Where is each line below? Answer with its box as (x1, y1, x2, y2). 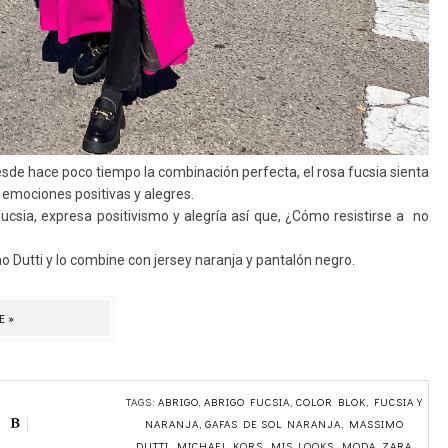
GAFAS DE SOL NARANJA (204, 416, 341, 432)
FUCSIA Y (373, 394, 423, 410)
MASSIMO (348, 416, 404, 432)
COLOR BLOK (295, 394, 366, 410)
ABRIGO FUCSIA (203, 394, 290, 410)
